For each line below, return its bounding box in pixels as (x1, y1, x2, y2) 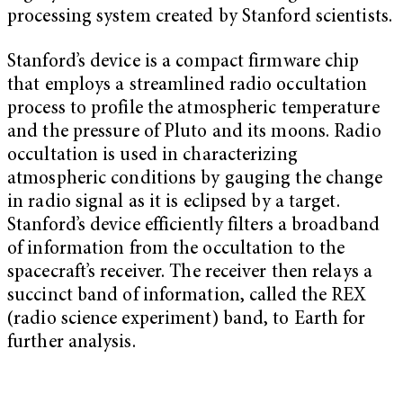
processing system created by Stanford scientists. (7, 8, 392, 28)
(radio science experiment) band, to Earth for (7, 309, 366, 329)
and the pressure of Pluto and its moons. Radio (7, 122, 381, 142)
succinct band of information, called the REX (7, 286, 367, 306)
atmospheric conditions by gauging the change (7, 169, 383, 189)
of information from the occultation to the (7, 239, 345, 259)
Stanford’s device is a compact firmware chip (7, 52, 360, 72)
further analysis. (7, 333, 136, 353)
